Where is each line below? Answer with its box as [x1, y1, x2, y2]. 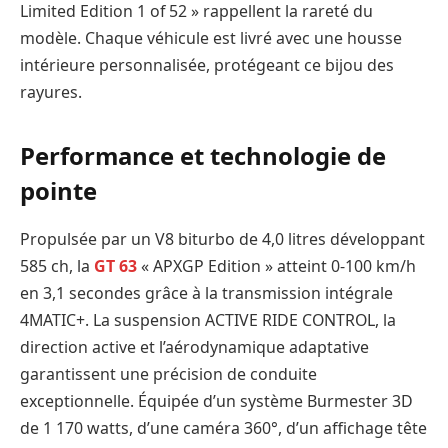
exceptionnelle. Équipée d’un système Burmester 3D [20, 390, 413, 413]
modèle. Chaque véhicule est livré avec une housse [20, 27, 402, 50]
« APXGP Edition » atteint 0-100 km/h [137, 255, 416, 278]
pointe [20, 174, 97, 208]
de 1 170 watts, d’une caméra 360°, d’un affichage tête [20, 417, 427, 440]
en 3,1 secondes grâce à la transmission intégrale [20, 282, 393, 305]
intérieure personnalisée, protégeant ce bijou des [20, 54, 394, 77]
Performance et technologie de [20, 139, 386, 173]
